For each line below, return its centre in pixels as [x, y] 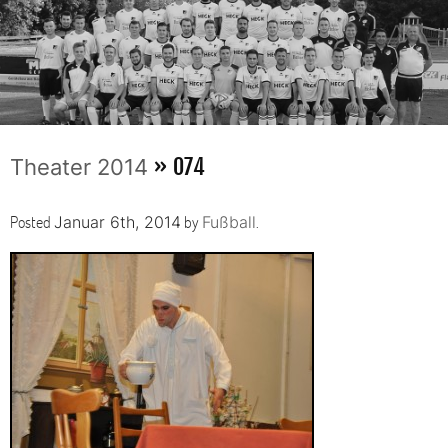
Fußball [229, 221]
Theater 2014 [79, 166]
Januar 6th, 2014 [117, 221]
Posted [32, 221]
